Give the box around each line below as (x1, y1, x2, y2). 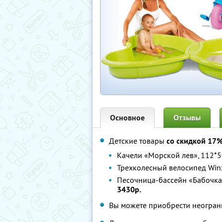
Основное (110, 112, 145, 123)
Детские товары (109, 136, 166, 146)
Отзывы (173, 112, 201, 123)
